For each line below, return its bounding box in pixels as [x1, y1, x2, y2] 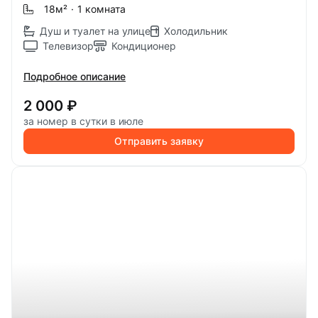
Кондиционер [111, 40, 176, 52]
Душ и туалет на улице [40, 25, 150, 37]
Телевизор [43, 40, 94, 52]
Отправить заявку [114, 135, 204, 147]
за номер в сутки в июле [23, 115, 143, 127]
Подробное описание [23, 70, 126, 82]
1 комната [77, 3, 126, 15]
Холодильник [164, 25, 228, 37]
